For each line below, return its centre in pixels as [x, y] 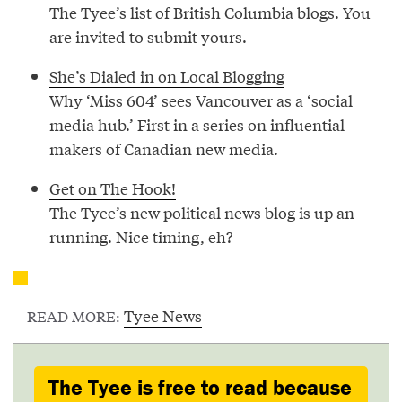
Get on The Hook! [113, 188]
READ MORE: [75, 315]
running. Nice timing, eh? [141, 236]
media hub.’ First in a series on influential [197, 124]
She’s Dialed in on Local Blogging [167, 75]
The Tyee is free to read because [200, 387]
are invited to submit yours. [148, 36]
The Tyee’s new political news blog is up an [202, 212]
